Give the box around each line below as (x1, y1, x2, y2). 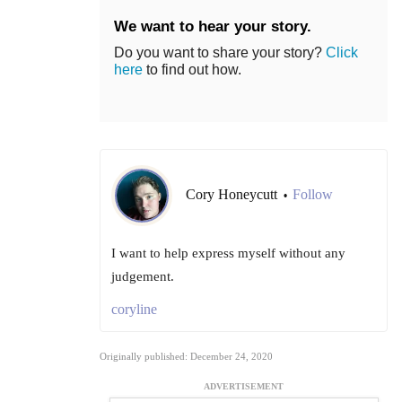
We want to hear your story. (114, 17, 311, 35)
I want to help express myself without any (111, 245, 345, 260)
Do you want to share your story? (114, 44, 326, 60)
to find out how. (143, 61, 241, 77)
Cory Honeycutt (186, 186, 281, 202)
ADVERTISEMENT (204, 380, 284, 391)
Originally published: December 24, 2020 (100, 350, 273, 362)
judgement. (111, 268, 174, 284)
